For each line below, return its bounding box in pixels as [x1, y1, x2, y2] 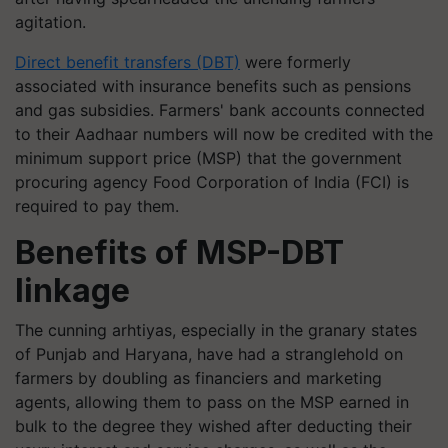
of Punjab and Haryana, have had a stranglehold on [15, 343, 403, 364]
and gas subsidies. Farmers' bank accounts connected [15, 99, 425, 120]
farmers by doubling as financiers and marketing [15, 367, 382, 388]
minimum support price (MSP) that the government [15, 147, 402, 168]
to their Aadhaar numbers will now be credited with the [15, 123, 433, 144]
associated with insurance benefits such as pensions [15, 75, 411, 96]
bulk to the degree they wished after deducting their [15, 415, 412, 436]
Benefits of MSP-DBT [15, 232, 344, 272]
